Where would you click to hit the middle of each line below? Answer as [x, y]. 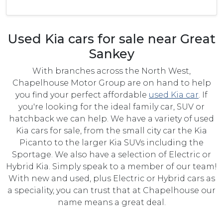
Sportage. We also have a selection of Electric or [111, 154]
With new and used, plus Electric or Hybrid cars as [111, 178]
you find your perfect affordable [82, 95]
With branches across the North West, [111, 71]
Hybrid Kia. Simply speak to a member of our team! [111, 166]
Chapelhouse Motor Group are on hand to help [111, 83]
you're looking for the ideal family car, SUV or [111, 107]
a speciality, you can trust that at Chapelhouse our [111, 190]
